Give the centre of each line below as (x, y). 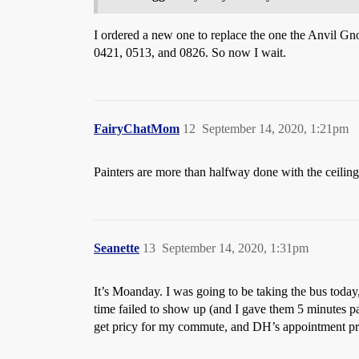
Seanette (117, 248)
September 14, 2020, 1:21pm (275, 128)
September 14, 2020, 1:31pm (235, 248)
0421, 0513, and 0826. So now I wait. (190, 52)
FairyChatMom (137, 128)
